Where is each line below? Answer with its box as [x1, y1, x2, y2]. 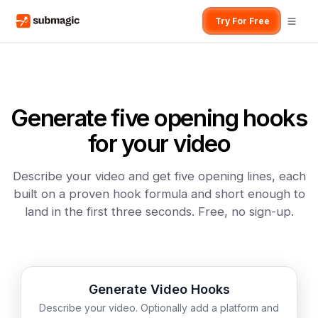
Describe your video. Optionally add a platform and [39, 302, 279, 314]
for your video [87, 129, 231, 158]
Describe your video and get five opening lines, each [12, 169, 306, 183]
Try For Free [214, 16, 270, 26]
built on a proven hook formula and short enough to [13, 187, 305, 201]
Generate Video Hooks [88, 282, 230, 297]
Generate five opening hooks [11, 104, 307, 132]
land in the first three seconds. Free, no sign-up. [24, 204, 294, 219]
